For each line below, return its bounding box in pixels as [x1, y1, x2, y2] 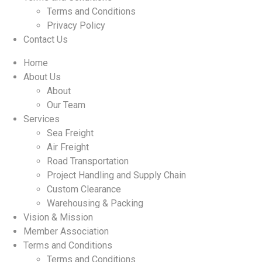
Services [23, 113, 60, 125]
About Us [23, 71, 61, 82]
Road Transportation [47, 156, 129, 167]
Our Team [47, 99, 85, 111]
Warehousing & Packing [47, 198, 143, 209]
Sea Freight [47, 127, 94, 139]
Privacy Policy [47, 20, 105, 31]
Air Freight [47, 142, 89, 153]
